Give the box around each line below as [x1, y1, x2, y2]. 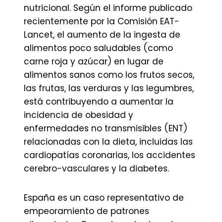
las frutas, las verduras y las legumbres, [24, 82, 194, 94]
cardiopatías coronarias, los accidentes [24, 149, 195, 161]
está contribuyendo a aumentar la [24, 96, 173, 108]
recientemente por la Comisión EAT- [24, 15, 179, 27]
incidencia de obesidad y [24, 109, 133, 121]
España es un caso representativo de [24, 192, 184, 204]
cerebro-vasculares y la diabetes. [24, 163, 169, 174]
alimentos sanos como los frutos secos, [24, 69, 194, 81]
